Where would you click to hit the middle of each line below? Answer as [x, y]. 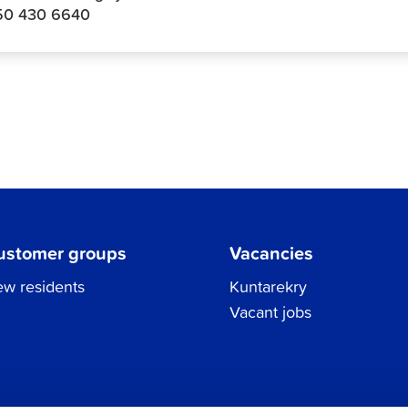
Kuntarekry [269, 287]
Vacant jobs [271, 312]
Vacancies [272, 252]
